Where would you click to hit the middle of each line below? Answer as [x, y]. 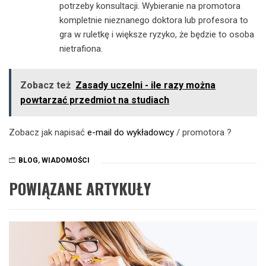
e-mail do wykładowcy [131, 132]
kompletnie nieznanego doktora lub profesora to [154, 20]
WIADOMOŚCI [66, 160]
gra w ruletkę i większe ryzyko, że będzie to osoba [157, 34]
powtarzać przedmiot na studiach [95, 100]
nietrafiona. [81, 48]
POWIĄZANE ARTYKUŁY [80, 189]
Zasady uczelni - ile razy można [145, 85]
